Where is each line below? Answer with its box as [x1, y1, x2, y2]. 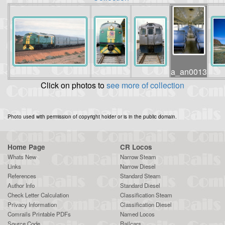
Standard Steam [120, 171, 161, 180]
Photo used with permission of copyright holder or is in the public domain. [8, 113, 177, 120]
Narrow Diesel [120, 162, 156, 170]
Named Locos [120, 209, 155, 218]
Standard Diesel [120, 181, 160, 189]
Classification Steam [120, 190, 172, 199]
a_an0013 [171, 65, 207, 77]
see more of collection [106, 79, 184, 91]
